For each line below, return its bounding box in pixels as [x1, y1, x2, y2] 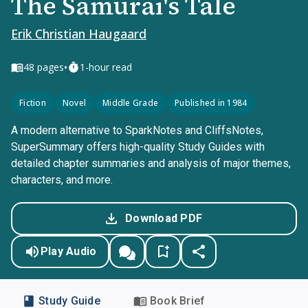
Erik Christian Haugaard [11, 25, 146, 42]
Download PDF [125, 212, 202, 225]
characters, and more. [11, 173, 113, 186]
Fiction [19, 97, 46, 109]
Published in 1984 [175, 97, 247, 109]
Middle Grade [102, 97, 158, 109]
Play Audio [40, 245, 97, 258]
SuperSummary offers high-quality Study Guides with [11, 140, 265, 153]
